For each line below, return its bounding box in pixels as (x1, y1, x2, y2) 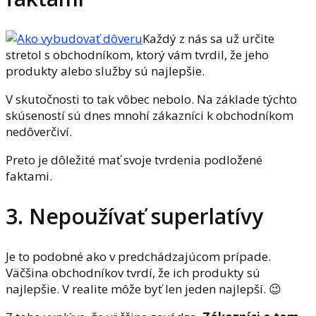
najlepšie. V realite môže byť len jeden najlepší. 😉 (6, 280, 281, 297)
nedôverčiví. (6, 123, 72, 140)
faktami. (6, 168, 52, 185)
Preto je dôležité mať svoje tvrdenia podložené (6, 152, 262, 169)
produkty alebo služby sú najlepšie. (6, 63, 205, 80)
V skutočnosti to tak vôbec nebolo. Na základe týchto (6, 91, 297, 108)
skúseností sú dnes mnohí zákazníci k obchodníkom (6, 107, 293, 124)
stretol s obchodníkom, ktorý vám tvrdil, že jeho (6, 47, 269, 63)
